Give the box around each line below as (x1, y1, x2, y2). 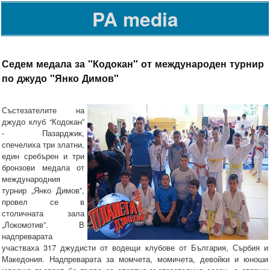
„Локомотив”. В (2, 219, 84, 231)
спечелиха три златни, (2, 139, 84, 151)
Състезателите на (2, 104, 84, 116)
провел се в (2, 196, 84, 208)
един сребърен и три (2, 150, 84, 162)
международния (2, 173, 60, 185)
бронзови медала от (2, 162, 84, 174)
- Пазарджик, (2, 127, 84, 139)
